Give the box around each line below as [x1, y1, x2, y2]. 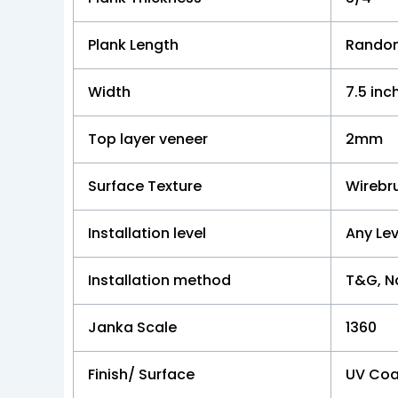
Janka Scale [88, 316, 177, 338]
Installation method [88, 269, 231, 291]
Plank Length [88, 34, 179, 55]
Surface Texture [88, 175, 202, 196]
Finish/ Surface [88, 363, 195, 385]
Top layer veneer [88, 128, 208, 149]
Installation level [88, 222, 206, 243]
